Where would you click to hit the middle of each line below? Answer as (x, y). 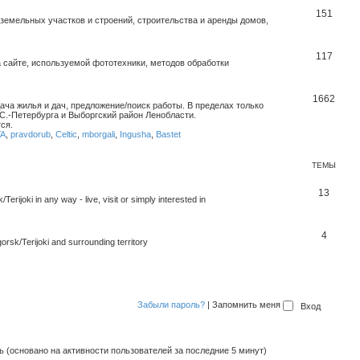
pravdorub (31, 134)
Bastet (168, 134)
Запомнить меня (247, 305)
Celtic (66, 134)
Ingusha (135, 134)
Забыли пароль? (171, 305)
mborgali (98, 134)
